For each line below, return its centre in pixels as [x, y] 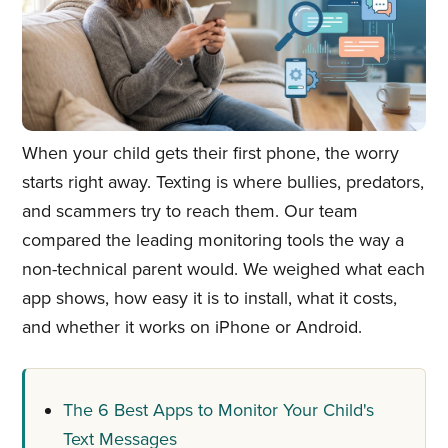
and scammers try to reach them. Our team [189, 211]
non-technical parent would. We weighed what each [223, 269]
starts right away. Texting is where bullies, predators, [222, 182]
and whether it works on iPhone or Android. [191, 327]
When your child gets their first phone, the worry [210, 153]
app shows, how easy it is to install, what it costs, [209, 298]
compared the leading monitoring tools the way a [212, 240]
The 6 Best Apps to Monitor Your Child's [219, 409]
